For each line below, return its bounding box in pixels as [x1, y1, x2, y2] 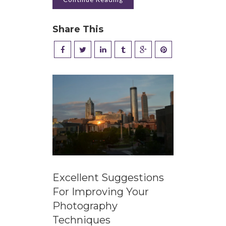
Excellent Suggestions [52, 171, 164, 184]
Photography [52, 199, 118, 212]
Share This [52, 23, 103, 35]
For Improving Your [52, 185, 149, 198]
